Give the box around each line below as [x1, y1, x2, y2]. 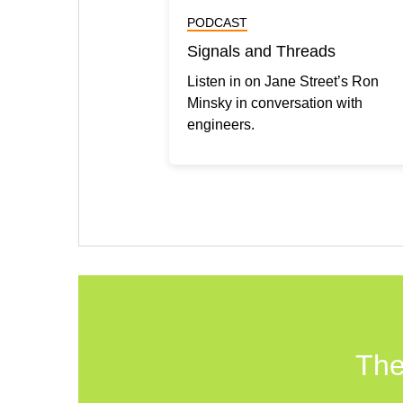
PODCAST [187, 14, 247, 30]
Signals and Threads [187, 41, 336, 60]
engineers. [187, 116, 255, 132]
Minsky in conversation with [187, 94, 363, 111]
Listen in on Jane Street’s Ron [187, 73, 379, 89]
